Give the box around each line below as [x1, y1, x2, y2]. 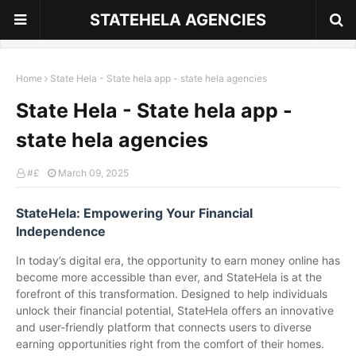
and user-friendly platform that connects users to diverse [16, 320, 311, 334]
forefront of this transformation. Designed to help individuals [16, 287, 327, 300]
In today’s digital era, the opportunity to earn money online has [16, 253, 340, 267]
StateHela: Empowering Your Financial [16, 205, 253, 221]
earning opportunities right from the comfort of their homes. [16, 337, 331, 350]
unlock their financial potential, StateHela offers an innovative [16, 304, 334, 317]
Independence [16, 223, 106, 239]
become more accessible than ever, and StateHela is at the [16, 270, 322, 284]
